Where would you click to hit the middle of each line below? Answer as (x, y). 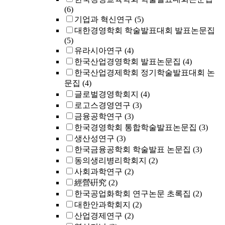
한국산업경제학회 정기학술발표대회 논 (145, 73)
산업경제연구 (98, 216)
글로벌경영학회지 (106, 94)
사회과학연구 (98, 172)
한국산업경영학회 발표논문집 (128, 62)
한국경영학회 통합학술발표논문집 (136, 127)
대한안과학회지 (102, 205)
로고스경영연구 (102, 105)
